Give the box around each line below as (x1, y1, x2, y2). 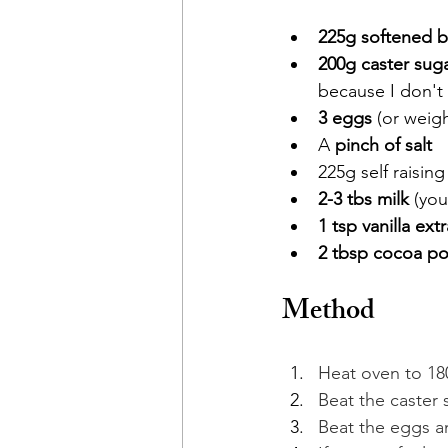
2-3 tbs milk (318, 188, 409, 210)
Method (282, 289, 375, 338)
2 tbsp (318, 242, 368, 264)
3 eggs (318, 107, 377, 129)
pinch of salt (335, 134, 432, 156)
